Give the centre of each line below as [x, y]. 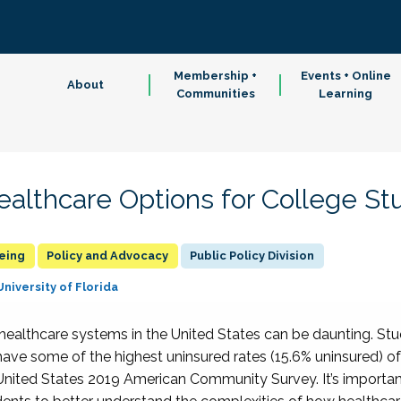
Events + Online [346, 76]
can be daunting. [320, 334]
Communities [215, 94]
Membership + [216, 76]
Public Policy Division [252, 256]
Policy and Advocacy [108, 256]
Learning [346, 94]
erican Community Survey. [232, 379]
